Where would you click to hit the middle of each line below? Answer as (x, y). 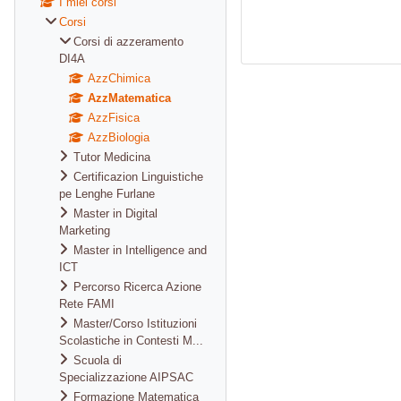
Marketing (85, 230)
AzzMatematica (129, 98)
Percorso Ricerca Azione (137, 287)
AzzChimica (119, 78)
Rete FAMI (87, 304)
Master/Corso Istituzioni (135, 324)
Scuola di (98, 360)
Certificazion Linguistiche (138, 177)
